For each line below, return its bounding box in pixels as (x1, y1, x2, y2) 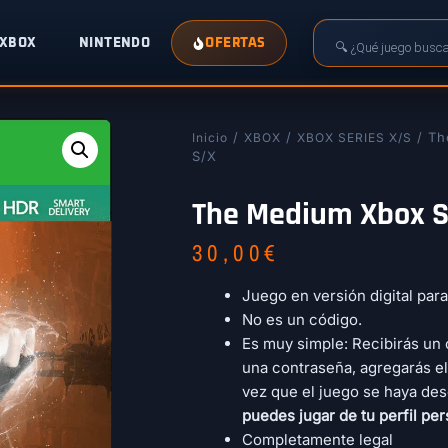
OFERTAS (205, 36, 266, 50)
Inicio (192, 130, 228, 145)
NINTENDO (78, 36, 151, 50)
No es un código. (242, 310, 362, 330)
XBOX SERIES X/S (297, 130, 412, 145)
